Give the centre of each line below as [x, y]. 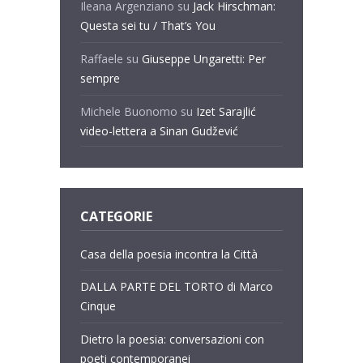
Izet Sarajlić [226, 111]
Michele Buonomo [129, 111]
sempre [100, 79]
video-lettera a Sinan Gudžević [159, 130]
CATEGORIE [116, 217]
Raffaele [102, 59]
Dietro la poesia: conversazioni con [172, 340]
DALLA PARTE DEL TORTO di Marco [177, 287]
